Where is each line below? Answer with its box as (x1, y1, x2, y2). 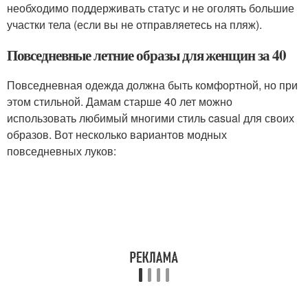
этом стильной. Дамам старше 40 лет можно (7, 93, 232, 110)
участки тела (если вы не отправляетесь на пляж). (7, 16, 262, 33)
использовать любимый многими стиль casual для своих (7, 110, 294, 126)
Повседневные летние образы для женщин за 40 (7, 45, 286, 66)
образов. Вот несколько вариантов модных (7, 126, 227, 143)
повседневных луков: (7, 143, 116, 159)
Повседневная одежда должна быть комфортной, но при (7, 77, 298, 93)
